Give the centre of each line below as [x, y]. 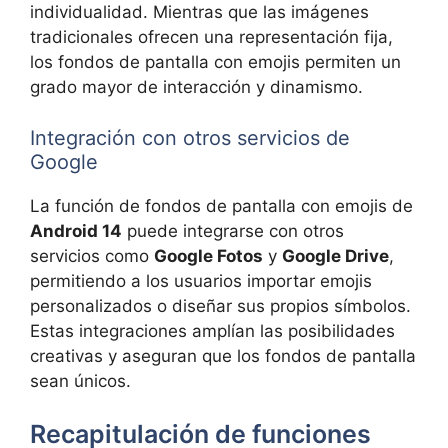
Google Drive [335, 255]
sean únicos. [80, 380]
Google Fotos [208, 255]
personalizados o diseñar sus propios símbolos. [220, 305]
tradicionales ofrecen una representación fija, [211, 37]
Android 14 [76, 230]
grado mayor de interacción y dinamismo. [196, 87]
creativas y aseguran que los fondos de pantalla [223, 355]
